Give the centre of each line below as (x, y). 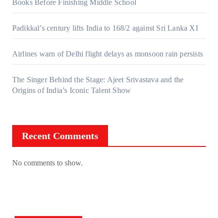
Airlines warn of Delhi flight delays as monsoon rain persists (107, 54)
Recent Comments (60, 136)
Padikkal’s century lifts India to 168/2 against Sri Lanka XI (105, 28)
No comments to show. (47, 163)
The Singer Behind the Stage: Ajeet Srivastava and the (98, 80)
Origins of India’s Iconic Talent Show (72, 91)
